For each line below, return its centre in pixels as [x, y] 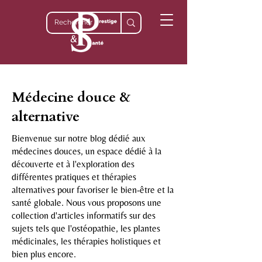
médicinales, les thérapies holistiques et [86, 241]
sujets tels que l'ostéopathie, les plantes [86, 228]
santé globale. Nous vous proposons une [87, 203]
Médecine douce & [71, 97]
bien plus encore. [44, 254]
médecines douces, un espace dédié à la [87, 151]
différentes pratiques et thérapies [74, 177]
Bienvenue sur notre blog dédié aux [79, 138]
